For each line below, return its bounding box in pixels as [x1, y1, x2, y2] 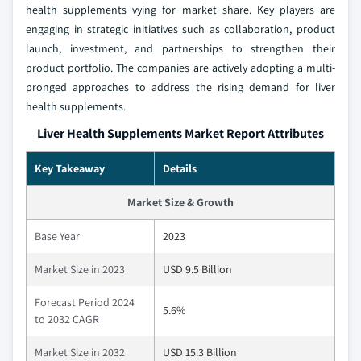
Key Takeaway [35, 161, 105, 176]
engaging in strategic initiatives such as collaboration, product [26, 22, 335, 37]
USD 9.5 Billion [163, 262, 232, 277]
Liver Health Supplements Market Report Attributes [37, 125, 324, 143]
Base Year [35, 229, 80, 244]
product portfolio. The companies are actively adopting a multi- [26, 60, 335, 76]
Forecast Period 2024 [35, 295, 135, 310]
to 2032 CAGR [35, 312, 99, 327]
